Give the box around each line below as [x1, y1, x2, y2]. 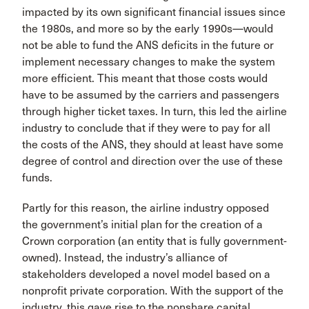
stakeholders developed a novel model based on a [22, 268, 270, 281]
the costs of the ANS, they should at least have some [22, 138, 283, 151]
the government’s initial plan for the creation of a [22, 218, 263, 231]
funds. [22, 171, 52, 184]
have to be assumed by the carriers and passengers [22, 88, 279, 101]
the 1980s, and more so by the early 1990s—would [22, 22, 273, 35]
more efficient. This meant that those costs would [22, 72, 268, 85]
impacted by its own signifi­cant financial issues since [22, 6, 286, 19]
